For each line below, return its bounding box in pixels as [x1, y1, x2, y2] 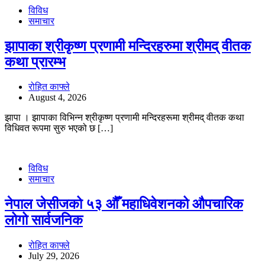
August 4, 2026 [28, 92, 86, 103]
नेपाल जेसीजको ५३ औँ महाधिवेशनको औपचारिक [5, 196, 243, 212]
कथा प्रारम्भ [5, 54, 66, 70]
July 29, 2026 [28, 251, 79, 261]
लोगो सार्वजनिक [5, 212, 83, 228]
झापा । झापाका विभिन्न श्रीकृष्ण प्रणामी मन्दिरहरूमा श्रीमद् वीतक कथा [5, 112, 244, 123]
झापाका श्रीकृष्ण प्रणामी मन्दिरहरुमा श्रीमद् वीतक [5, 38, 251, 54]
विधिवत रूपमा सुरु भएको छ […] [5, 123, 113, 134]
